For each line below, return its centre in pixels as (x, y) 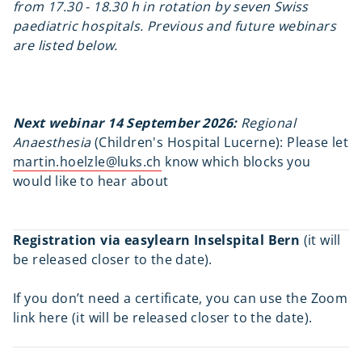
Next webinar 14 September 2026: (127, 123)
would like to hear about (91, 181)
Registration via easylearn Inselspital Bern (158, 240)
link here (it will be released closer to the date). (164, 318)
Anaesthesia (52, 142)
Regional (268, 123)
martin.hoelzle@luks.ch (87, 162)
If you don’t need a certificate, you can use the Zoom (181, 298)
